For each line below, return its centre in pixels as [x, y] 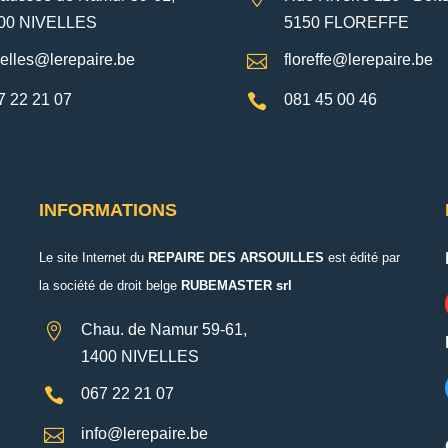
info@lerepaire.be [144, 433]
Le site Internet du [91, 257]
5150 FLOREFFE [346, 23]
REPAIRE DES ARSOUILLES [235, 257]
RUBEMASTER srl [236, 285]
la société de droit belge [109, 285]
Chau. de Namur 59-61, [163, 329]
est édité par [363, 257]
